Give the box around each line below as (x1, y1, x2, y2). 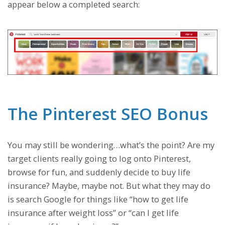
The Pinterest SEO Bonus (8, 102, 208, 126)
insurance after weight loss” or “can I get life (8, 207, 179, 219)
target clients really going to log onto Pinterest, (8, 153, 191, 165)
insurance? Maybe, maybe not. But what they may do (8, 180, 210, 192)
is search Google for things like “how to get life (8, 193, 188, 205)
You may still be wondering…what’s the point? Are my (8, 139, 214, 151)
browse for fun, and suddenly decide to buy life (8, 166, 190, 178)
